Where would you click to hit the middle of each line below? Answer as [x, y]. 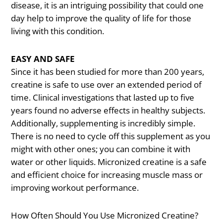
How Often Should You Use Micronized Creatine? [105, 215]
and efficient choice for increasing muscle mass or [107, 175]
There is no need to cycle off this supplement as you [111, 136]
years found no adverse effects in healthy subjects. [108, 111]
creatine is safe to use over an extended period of [107, 85]
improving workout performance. [75, 188]
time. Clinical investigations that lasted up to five [103, 98]
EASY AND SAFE [43, 59]
